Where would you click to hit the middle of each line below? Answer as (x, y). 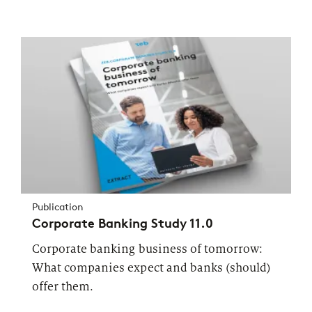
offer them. (63, 287)
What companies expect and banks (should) (152, 268)
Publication (58, 208)
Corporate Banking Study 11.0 (123, 224)
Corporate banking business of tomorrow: (148, 249)
